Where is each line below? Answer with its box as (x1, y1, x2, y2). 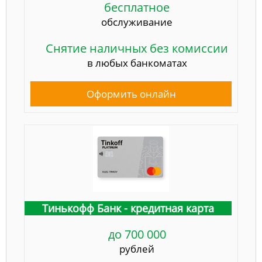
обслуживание (101, 15, 173, 29)
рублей (119, 242, 154, 256)
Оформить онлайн (86, 87, 176, 101)
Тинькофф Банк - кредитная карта (42, 201, 214, 216)
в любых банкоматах (87, 56, 187, 70)
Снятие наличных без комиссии (46, 40, 228, 57)
